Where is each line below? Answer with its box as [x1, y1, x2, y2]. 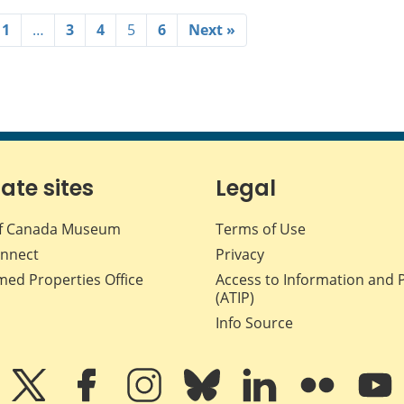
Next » [188, 20, 236, 41]
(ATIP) [216, 288, 254, 308]
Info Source [216, 313, 293, 334]
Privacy [216, 244, 264, 265]
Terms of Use [216, 219, 306, 240]
